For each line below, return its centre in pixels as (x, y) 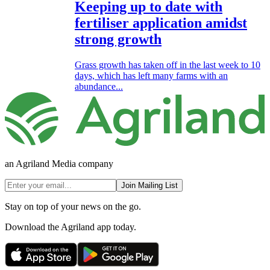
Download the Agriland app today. (71, 227)
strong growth (118, 39)
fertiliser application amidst (161, 23)
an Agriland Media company (59, 164)
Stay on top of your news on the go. (73, 207)
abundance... (99, 86)
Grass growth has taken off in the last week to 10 (168, 64)
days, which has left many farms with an (151, 75)
